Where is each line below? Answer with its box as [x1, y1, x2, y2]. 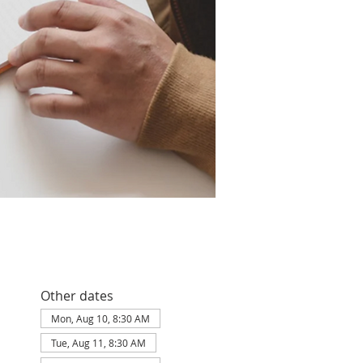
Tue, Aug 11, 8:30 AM [50, 336, 146, 349]
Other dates [40, 287, 113, 305]
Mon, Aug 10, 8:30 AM [50, 312, 150, 325]
